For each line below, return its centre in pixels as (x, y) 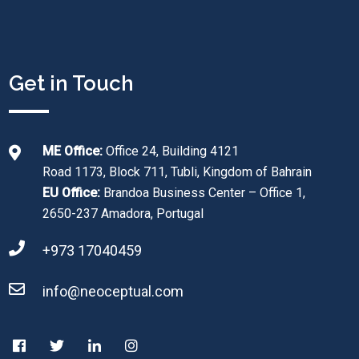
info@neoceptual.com (113, 291)
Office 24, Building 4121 (171, 151)
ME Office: (73, 151)
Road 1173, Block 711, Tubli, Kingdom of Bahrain (177, 172)
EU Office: (73, 193)
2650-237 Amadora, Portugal (123, 214)
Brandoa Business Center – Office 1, (204, 193)
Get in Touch (71, 83)
